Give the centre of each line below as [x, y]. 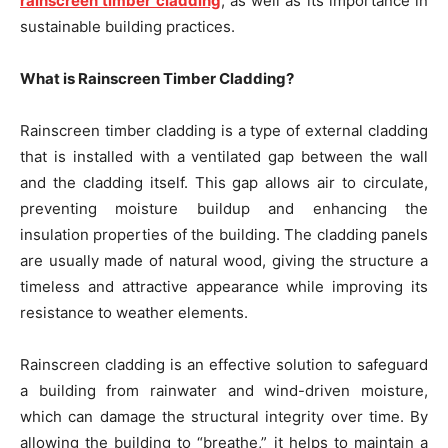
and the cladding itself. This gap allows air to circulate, [224, 182]
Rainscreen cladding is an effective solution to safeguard [224, 364]
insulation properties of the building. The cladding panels [224, 234]
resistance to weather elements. [134, 312]
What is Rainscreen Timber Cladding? [157, 78]
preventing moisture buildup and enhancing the [224, 208]
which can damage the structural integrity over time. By [224, 416]
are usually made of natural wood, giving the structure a [224, 260]
